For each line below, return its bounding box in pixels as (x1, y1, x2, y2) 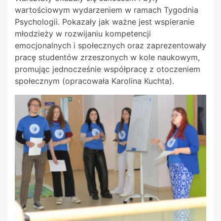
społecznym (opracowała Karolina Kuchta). (15, 75, 174, 86)
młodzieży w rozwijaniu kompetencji (15, 28, 151, 38)
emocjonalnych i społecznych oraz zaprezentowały (15, 40, 206, 50)
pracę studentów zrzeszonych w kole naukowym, (15, 52, 200, 62)
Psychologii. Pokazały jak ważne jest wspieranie (15, 16, 194, 27)
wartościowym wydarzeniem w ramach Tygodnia (15, 4, 198, 15)
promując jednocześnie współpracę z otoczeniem (15, 64, 200, 74)
